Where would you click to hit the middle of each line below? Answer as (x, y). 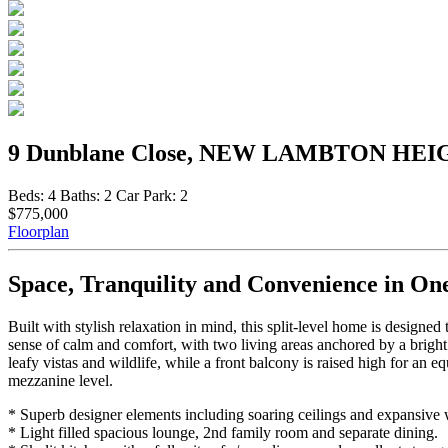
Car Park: (146, 195)
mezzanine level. (60, 380)
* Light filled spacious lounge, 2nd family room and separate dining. (223, 432)
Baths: (80, 195)
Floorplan (38, 231)
